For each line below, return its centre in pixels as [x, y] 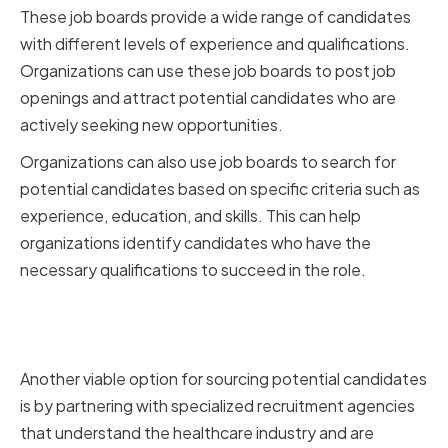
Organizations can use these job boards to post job [208, 71]
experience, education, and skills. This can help [190, 216]
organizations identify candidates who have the [195, 243]
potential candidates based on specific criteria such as [220, 189]
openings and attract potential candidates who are [208, 98]
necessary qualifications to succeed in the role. [193, 270]
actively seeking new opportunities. [151, 125]
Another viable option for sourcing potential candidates [223, 379]
